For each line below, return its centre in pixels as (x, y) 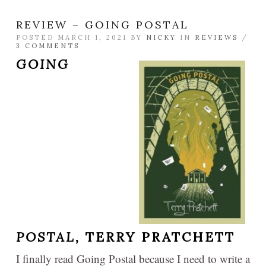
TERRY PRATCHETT (160, 237)
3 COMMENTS (48, 46)
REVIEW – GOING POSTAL (102, 25)
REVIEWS (216, 37)
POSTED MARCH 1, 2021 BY (81, 37)
